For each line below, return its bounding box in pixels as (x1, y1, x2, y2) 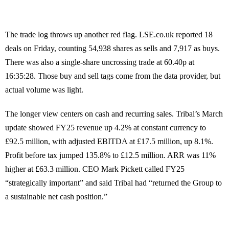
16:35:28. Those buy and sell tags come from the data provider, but (5, 72, 220, 81)
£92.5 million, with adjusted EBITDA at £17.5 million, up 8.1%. (5, 137, 213, 146)
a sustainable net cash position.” (5, 192, 107, 201)
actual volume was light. (5, 85, 83, 95)
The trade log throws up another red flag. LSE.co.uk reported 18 (5, 30, 213, 39)
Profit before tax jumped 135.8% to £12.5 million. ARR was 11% (5, 151, 216, 160)
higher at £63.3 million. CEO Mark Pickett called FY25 (5, 165, 185, 174)
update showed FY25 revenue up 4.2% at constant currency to (5, 123, 206, 132)
